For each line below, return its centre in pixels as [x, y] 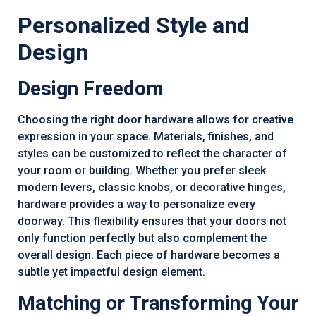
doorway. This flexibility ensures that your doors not [152, 221]
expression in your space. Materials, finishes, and [146, 137]
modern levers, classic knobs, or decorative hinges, [152, 188]
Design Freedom [91, 89]
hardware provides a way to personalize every [136, 205]
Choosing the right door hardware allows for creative [156, 120]
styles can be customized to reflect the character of [152, 154]
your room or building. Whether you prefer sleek [142, 171]
